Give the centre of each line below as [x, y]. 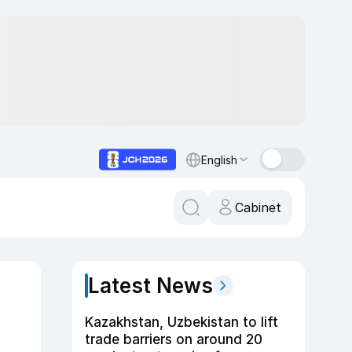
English [219, 159]
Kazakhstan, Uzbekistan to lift [181, 322]
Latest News [150, 286]
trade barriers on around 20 [174, 339]
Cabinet [258, 207]
